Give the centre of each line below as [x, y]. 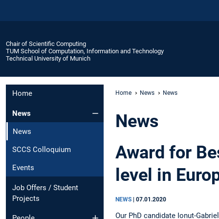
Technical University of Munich [48, 58]
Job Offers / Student [45, 187]
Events [23, 167]
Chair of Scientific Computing [46, 44]
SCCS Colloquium [42, 149]
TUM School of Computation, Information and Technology [85, 51]
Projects [26, 198]
